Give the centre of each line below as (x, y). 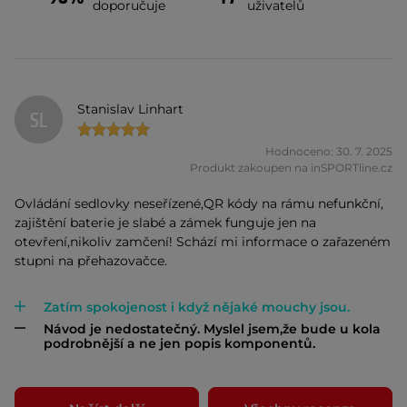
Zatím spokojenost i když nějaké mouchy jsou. (197, 307)
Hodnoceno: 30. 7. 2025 (329, 151)
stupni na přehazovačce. (91, 260)
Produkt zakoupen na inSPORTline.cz (291, 167)
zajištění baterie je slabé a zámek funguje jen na (165, 222)
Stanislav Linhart (131, 109)
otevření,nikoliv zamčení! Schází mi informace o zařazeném (203, 241)
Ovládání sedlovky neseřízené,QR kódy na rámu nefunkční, (199, 203)
